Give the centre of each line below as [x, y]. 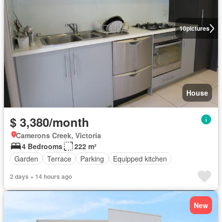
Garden [26, 158]
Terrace [59, 158]
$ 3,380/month [50, 122]
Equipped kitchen [140, 158]
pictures [198, 28]
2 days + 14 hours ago [41, 177]
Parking [92, 158]
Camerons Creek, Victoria [58, 136]
